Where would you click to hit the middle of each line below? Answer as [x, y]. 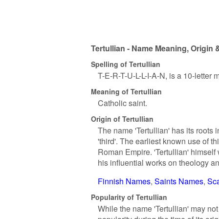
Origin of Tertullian [122, 119]
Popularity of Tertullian [129, 197]
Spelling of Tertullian [126, 64]
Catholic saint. [122, 103]
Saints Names [179, 181]
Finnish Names [124, 181]
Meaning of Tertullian [126, 91]
